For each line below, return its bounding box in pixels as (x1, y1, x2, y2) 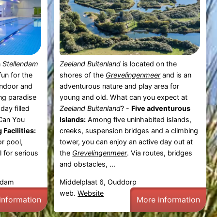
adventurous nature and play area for (60, 81, 180, 90)
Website (77, 189, 104, 198)
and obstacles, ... (60, 159, 116, 168)
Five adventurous (131, 104, 191, 112)
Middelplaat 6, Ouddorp (60, 178, 137, 186)
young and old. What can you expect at (60, 93, 188, 101)
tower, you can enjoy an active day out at (60, 137, 193, 146)
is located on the (121, 59, 177, 68)
